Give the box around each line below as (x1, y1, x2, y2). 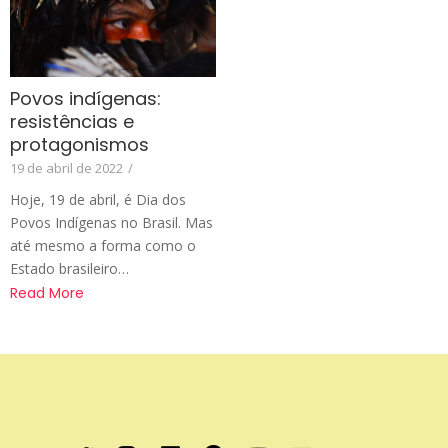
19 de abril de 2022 (10, 159, 123, 178)
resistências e (10, 109, 134, 135)
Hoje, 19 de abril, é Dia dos (10, 190, 186, 210)
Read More (10, 283, 84, 304)
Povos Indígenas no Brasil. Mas (10, 213, 213, 233)
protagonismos (10, 132, 149, 158)
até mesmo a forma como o (10, 236, 196, 256)
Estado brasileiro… (10, 259, 129, 279)
